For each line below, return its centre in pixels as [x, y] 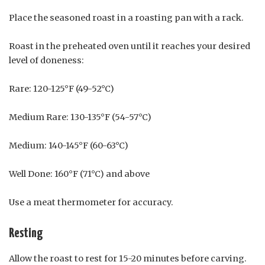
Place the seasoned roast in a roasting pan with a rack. [126, 17]
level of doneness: [46, 60]
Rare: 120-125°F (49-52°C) [62, 88]
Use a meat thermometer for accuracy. [91, 202]
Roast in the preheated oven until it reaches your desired [130, 46]
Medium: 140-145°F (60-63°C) [69, 145]
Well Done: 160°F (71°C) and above [79, 174]
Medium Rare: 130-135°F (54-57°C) [80, 117]
